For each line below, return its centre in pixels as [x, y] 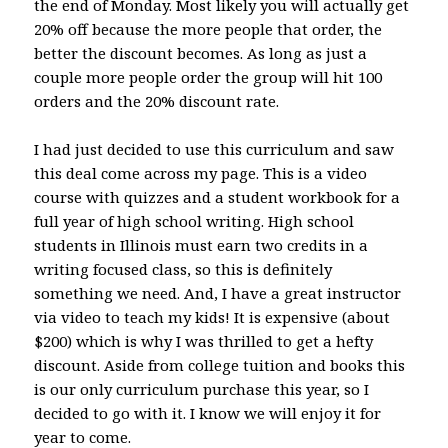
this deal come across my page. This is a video [201, 172]
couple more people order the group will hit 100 [208, 76]
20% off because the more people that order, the [208, 28]
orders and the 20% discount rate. [157, 100]
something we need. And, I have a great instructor [218, 292]
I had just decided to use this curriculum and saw [214, 148]
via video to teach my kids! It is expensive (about [212, 316]
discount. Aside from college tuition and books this [220, 364]
